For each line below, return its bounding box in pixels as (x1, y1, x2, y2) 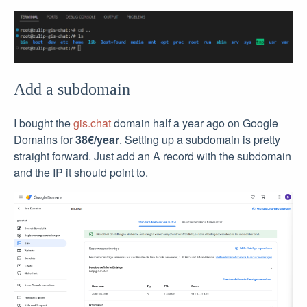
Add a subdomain (14, 80, 130, 99)
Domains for (14, 132, 75, 148)
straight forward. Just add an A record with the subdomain (14, 148, 291, 164)
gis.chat (73, 115, 111, 132)
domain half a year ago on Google (111, 115, 278, 132)
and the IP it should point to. (14, 164, 148, 181)
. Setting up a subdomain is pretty (119, 132, 280, 148)
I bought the (14, 115, 73, 132)
